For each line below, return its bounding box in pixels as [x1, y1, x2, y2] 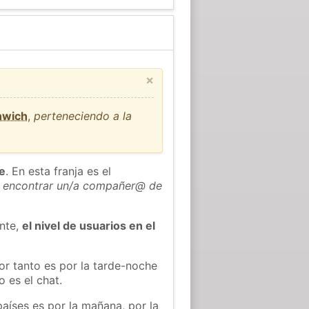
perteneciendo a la [34, 108, 132, 123]
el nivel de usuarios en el [22, 218, 156, 232]
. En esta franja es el [6, 163, 112, 178]
